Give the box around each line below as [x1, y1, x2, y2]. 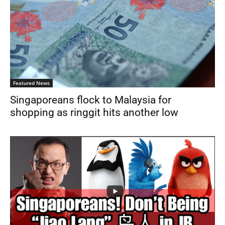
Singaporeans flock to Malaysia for [10, 93, 171, 106]
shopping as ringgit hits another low [10, 106, 178, 119]
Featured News [13, 79, 50, 86]
